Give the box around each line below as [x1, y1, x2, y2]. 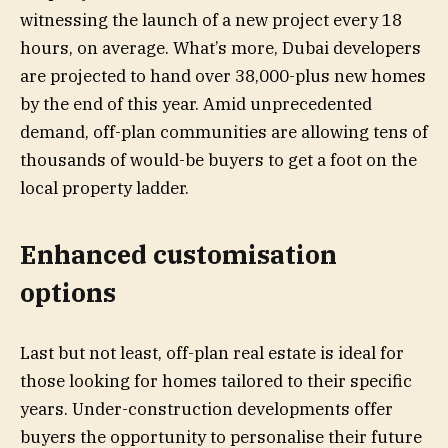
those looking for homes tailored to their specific [20, 369, 412, 392]
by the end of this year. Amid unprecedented [20, 93, 372, 116]
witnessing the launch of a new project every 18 [20, 9, 402, 32]
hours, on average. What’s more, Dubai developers [20, 37, 421, 60]
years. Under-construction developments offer [20, 397, 393, 420]
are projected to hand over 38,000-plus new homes [20, 65, 426, 88]
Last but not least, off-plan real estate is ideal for [20, 341, 404, 364]
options [20, 276, 116, 310]
